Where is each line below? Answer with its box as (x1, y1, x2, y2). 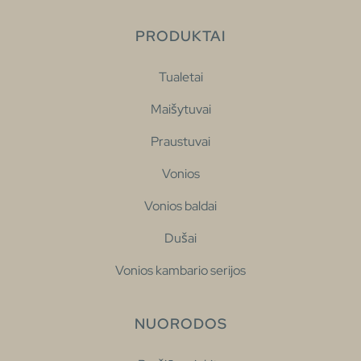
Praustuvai (151, 132, 210, 150)
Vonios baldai (144, 197, 217, 214)
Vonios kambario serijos (115, 261, 246, 279)
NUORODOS (134, 313, 227, 333)
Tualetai (158, 68, 203, 85)
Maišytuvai (150, 100, 211, 118)
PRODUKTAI (135, 26, 226, 45)
